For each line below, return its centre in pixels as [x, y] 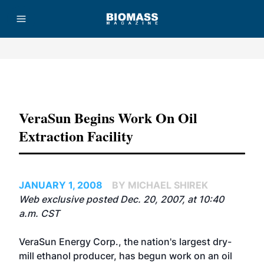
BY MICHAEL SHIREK [160, 185]
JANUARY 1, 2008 [61, 185]
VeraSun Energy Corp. [69, 242]
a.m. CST [39, 213]
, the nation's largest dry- [175, 242]
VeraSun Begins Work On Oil [108, 118]
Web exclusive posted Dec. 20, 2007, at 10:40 [121, 199]
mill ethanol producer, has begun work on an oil [126, 256]
